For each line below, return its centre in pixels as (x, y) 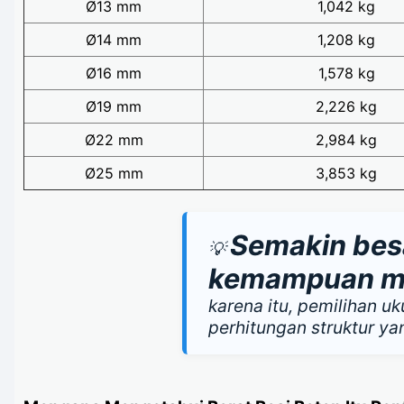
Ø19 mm (114, 107)
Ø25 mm (114, 174)
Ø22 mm (114, 140)
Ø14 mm (114, 40)
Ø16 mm (114, 73)
